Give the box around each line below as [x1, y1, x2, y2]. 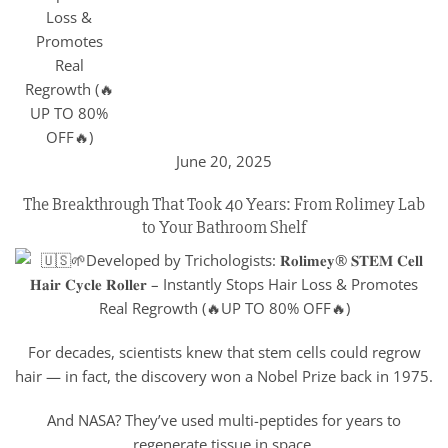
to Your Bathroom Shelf [142, 215, 306, 238]
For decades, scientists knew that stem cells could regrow [27, 341, 421, 362]
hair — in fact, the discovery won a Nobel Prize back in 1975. [15, 365, 433, 386]
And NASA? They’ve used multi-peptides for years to [47, 409, 401, 430]
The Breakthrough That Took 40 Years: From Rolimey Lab [23, 192, 425, 215]
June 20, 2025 [176, 151, 272, 172]
